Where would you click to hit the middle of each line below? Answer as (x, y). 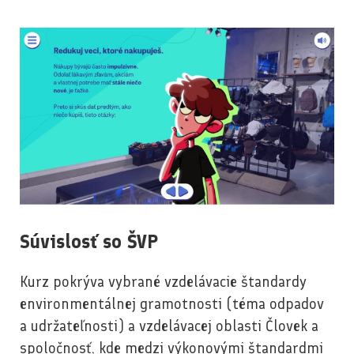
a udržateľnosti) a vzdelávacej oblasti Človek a (169, 326)
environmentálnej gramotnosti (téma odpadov (172, 304)
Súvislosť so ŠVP (89, 242)
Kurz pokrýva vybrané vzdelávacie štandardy (163, 282)
